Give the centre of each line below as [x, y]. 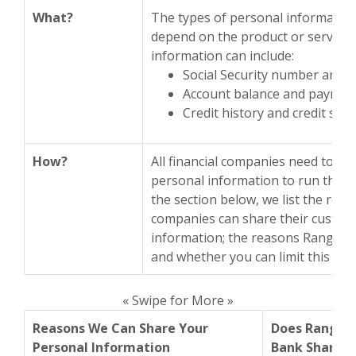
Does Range [308, 328]
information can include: [222, 56]
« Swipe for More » [178, 300]
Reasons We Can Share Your [120, 328]
